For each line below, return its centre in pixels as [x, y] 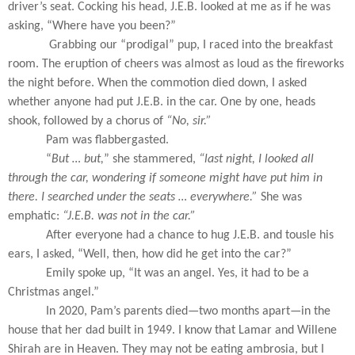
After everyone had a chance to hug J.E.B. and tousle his [190, 236]
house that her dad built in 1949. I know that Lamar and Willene [172, 331]
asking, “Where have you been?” [92, 27]
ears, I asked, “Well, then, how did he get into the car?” [150, 255]
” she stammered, [151, 160]
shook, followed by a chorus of [87, 122]
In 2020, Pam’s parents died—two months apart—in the [188, 312]
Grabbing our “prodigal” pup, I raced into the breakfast [191, 46]
